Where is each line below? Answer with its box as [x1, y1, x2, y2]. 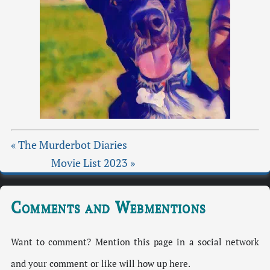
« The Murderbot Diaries [10, 137, 127, 152]
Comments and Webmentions [10, 196, 207, 218]
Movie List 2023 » [51, 155, 135, 170]
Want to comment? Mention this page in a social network [10, 236, 260, 248]
